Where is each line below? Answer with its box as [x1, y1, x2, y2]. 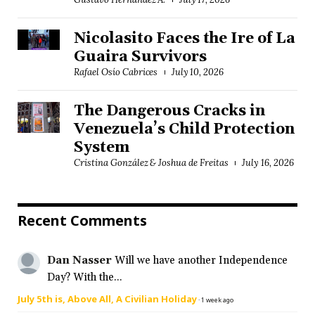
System [74, 138, 129, 157]
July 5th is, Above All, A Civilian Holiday [18, 292, 197, 305]
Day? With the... [47, 270, 122, 284]
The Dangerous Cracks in [74, 101, 266, 120]
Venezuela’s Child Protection [74, 120, 295, 139]
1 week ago [201, 295, 233, 304]
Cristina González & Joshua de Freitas [74, 156, 229, 169]
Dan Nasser [47, 253, 112, 267]
